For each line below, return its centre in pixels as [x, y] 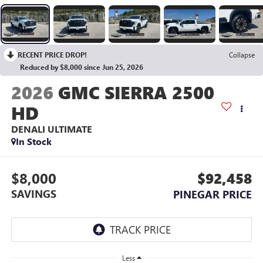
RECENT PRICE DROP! [52, 54]
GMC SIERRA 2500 [136, 92]
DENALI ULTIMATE [51, 129]
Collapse [242, 54]
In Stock [33, 141]
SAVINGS [33, 194]
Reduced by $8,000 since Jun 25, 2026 [82, 67]
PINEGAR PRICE [213, 195]
